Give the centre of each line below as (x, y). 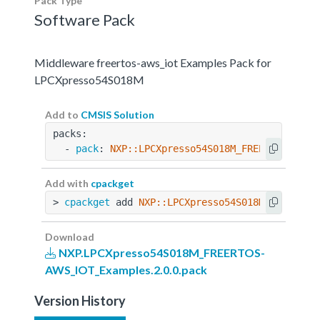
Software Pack (85, 19)
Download (70, 236)
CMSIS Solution (117, 114)
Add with (68, 183)
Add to (63, 114)
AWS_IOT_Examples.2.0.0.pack (126, 269)
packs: (70, 133)
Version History (80, 300)
